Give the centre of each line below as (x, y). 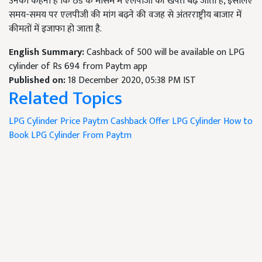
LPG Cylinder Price (44, 122)
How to (238, 122)
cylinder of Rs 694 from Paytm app (78, 67)
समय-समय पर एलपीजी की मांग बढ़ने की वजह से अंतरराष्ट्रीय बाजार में (125, 15)
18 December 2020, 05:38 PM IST (132, 81)
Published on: (38, 81)
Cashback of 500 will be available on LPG (166, 53)
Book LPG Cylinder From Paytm (70, 136)
